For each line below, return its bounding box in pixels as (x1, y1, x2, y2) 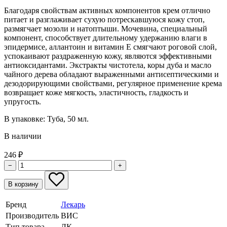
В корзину (8, 180, 39, 188)
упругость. (4, 97, 41, 106)
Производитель (6, 211, 59, 220)
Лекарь (61, 200, 85, 209)
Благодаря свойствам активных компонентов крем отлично (4, 6, 210, 15)
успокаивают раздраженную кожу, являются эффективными (4, 51, 212, 60)
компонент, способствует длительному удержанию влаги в (4, 33, 207, 42)
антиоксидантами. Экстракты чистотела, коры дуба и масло (4, 60, 211, 69)
